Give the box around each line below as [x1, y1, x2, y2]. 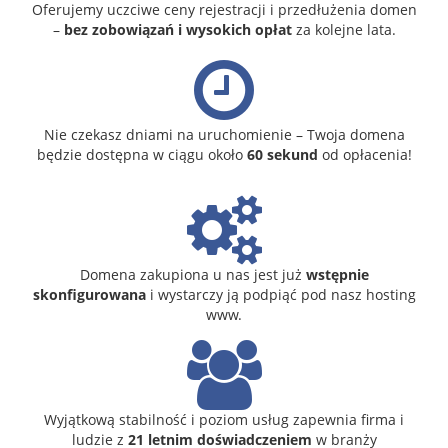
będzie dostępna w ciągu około [36, 144, 247, 164]
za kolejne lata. [291, 19, 396, 39]
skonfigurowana [32, 284, 146, 304]
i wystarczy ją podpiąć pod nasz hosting [145, 284, 416, 304]
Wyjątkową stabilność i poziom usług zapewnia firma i [44, 409, 404, 429]
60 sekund [246, 144, 318, 164]
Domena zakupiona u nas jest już [79, 264, 306, 284]
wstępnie [305, 264, 369, 284]
